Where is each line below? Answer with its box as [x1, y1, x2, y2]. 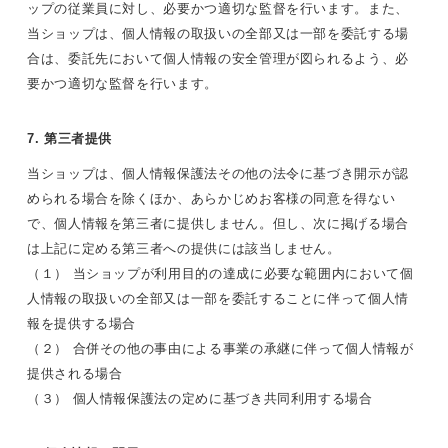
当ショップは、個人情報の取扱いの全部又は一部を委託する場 [27, 25, 409, 41]
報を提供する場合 [27, 315, 137, 331]
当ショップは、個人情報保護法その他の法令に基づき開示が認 [27, 165, 409, 181]
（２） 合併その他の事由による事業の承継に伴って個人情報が [27, 340, 414, 356]
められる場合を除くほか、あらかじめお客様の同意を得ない [27, 190, 396, 206]
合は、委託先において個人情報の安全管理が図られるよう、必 [27, 50, 409, 66]
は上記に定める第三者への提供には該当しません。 [27, 240, 341, 256]
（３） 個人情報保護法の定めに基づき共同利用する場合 [27, 390, 373, 406]
